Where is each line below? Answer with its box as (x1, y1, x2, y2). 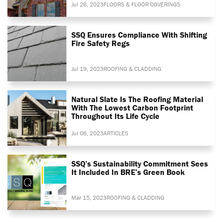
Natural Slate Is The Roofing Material (71, 94, 204, 104)
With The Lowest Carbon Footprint (71, 102, 194, 112)
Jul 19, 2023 (71, 64, 104, 72)
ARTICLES (104, 129, 129, 137)
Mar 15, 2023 (71, 193, 107, 201)
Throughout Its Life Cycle (71, 111, 160, 121)
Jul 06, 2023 (71, 129, 104, 137)
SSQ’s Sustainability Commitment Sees (71, 158, 209, 168)
